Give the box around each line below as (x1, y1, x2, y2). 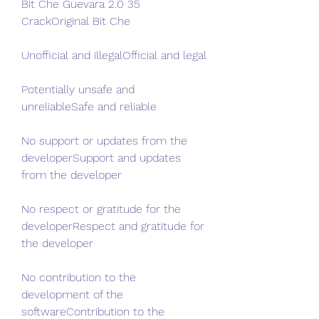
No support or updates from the (21, 134, 187, 147)
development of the (21, 288, 123, 301)
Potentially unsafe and (21, 83, 135, 96)
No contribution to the (21, 271, 136, 284)
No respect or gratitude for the (21, 202, 181, 216)
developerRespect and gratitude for (21, 219, 204, 233)
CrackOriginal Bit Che (21, 14, 130, 28)
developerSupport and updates (21, 151, 181, 164)
